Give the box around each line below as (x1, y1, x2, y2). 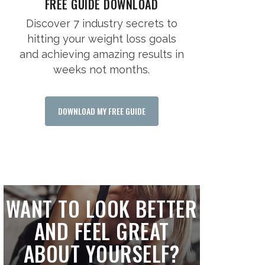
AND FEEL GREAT (34, 215, 169, 247)
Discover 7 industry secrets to (25, 17, 177, 30)
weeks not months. (53, 63, 150, 76)
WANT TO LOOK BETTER (5, 193, 198, 224)
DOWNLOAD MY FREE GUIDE (57, 105, 146, 118)
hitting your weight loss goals (27, 33, 176, 46)
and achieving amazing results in (19, 48, 184, 61)
